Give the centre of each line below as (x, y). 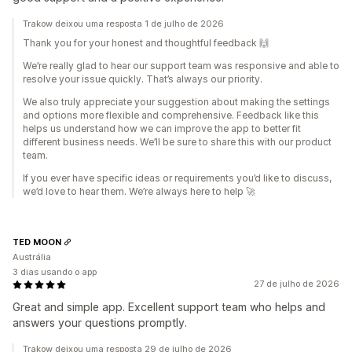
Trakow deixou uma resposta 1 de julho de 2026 (123, 24)
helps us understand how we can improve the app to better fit (162, 129)
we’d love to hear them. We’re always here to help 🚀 (139, 192)
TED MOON (37, 242)
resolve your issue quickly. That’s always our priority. (143, 79)
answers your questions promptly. (100, 323)
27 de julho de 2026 (297, 284)
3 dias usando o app (55, 272)
